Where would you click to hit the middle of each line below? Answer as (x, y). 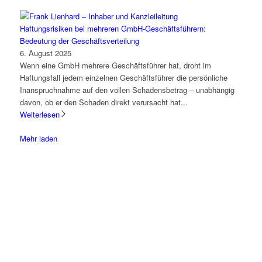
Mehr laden (38, 139)
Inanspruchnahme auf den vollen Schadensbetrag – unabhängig (127, 90)
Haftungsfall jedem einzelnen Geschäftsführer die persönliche (123, 78)
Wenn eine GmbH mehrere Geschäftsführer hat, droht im (115, 65)
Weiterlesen (39, 115)
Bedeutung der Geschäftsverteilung (79, 41)
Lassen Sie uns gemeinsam (67, 222)
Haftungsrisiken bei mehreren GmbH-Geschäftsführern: (113, 29)
